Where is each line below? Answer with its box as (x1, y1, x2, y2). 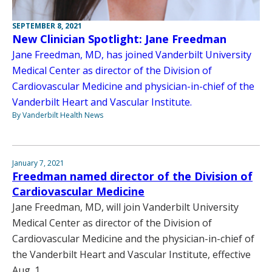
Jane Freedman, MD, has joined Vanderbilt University (12, 48, 251, 62)
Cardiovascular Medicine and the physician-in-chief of (12, 232, 254, 246)
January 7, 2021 (12, 158, 64, 169)
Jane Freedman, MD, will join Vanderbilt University (12, 200, 239, 214)
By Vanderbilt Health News (12, 110, 103, 121)
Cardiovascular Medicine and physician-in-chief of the (12, 80, 254, 93)
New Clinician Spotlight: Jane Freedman (12, 32, 226, 47)
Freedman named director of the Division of (12, 169, 253, 184)
